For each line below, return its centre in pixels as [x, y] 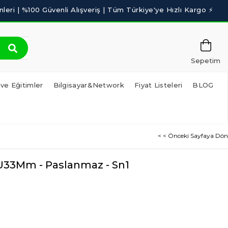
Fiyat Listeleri [158, 85]
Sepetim [206, 61]
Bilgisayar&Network [89, 85]
